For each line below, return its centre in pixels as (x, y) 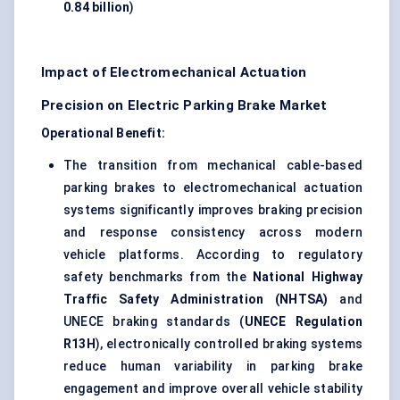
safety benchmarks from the (158, 277)
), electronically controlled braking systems (229, 344)
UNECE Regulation (304, 322)
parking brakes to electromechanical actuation (213, 188)
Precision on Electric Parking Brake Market (184, 106)
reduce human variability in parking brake (213, 367)
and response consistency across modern (213, 233)
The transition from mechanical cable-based (213, 166)
